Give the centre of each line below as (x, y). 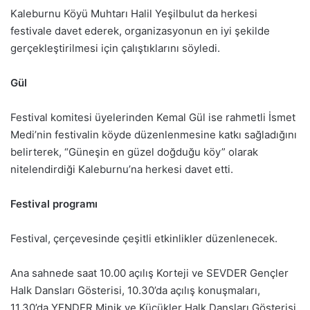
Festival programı (54, 203)
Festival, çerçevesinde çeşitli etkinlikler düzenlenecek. (144, 238)
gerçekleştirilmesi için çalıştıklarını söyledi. (115, 48)
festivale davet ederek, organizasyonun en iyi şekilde (140, 30)
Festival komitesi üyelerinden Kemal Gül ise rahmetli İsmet (153, 117)
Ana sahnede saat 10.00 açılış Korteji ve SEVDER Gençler (149, 273)
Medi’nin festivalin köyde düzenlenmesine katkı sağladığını (154, 134)
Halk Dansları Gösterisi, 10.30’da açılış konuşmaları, (135, 290)
